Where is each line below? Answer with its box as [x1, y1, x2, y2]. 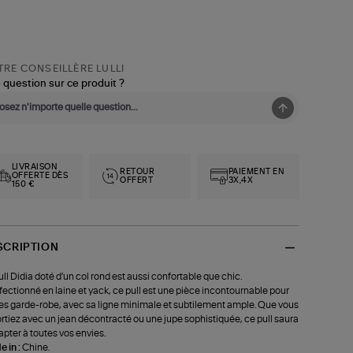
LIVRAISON [11, 163, 58, 172]
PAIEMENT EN [228, 167, 285, 176]
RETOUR [120, 167, 155, 176]
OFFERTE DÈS [11, 172, 69, 180]
